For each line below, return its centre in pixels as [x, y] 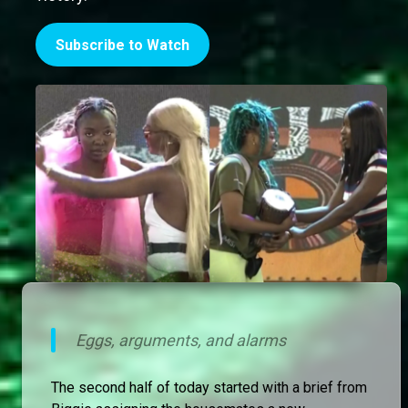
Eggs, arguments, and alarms [181, 340]
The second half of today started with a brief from [209, 387]
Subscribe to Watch [122, 45]
